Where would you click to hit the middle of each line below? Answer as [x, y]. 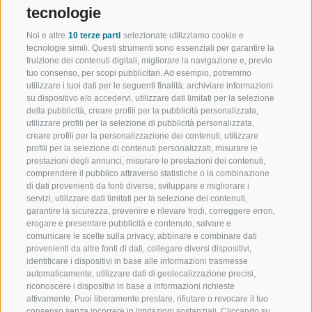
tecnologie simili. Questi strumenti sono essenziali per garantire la [150, 48]
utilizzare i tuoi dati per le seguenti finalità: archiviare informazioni [150, 85]
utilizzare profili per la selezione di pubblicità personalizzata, [140, 123]
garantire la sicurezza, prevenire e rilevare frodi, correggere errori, [151, 211]
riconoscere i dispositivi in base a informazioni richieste [131, 286]
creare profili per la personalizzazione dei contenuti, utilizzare [142, 135]
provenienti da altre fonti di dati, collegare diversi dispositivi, [139, 248]
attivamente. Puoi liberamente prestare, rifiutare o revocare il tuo [147, 298]
